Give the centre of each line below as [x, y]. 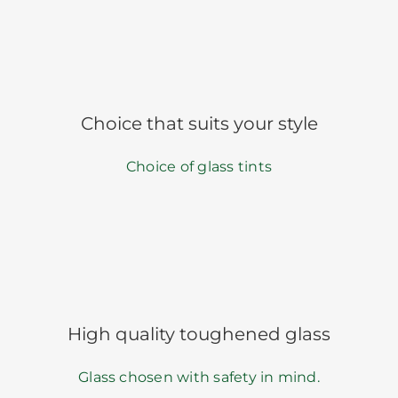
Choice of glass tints [199, 166]
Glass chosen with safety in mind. [199, 377]
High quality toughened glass [199, 334]
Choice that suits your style [199, 123]
